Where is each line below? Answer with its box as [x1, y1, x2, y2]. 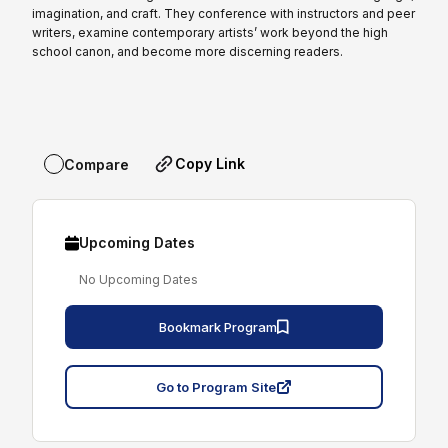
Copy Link [175, 155, 245, 173]
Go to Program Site [156, 379, 276, 396]
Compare [64, 155, 129, 173]
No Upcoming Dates [79, 272, 198, 288]
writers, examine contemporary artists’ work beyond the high [32, 25, 388, 41]
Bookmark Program [159, 319, 277, 336]
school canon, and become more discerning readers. [32, 44, 343, 60]
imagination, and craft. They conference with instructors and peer [32, 6, 415, 22]
